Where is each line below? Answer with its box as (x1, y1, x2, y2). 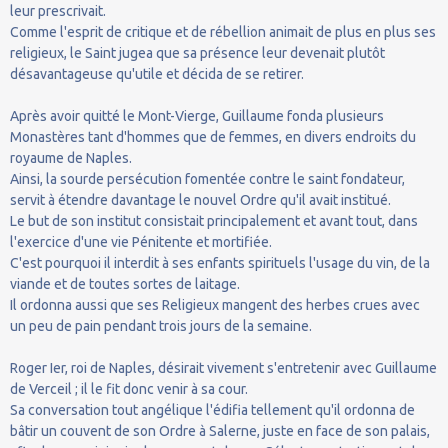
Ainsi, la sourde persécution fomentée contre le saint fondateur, (10, 170, 405, 187)
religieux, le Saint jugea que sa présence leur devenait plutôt (10, 44, 385, 61)
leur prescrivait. (10, 2, 106, 19)
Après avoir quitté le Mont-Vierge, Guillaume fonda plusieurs (10, 107, 384, 124)
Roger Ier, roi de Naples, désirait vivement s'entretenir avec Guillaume (10, 359, 437, 376)
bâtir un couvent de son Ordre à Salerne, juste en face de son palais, (10, 422, 430, 439)
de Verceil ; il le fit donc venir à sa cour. (10, 380, 248, 397)
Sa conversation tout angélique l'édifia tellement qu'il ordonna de (10, 401, 415, 418)
